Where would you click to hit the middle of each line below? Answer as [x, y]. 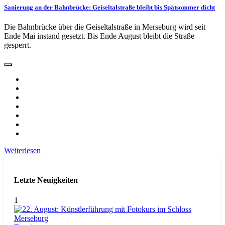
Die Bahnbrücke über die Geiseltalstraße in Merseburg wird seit [105, 27]
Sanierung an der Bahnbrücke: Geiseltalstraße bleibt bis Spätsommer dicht [109, 7]
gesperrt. [18, 45]
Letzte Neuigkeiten [46, 180]
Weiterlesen [22, 151]
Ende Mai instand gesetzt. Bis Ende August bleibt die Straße [99, 36]
